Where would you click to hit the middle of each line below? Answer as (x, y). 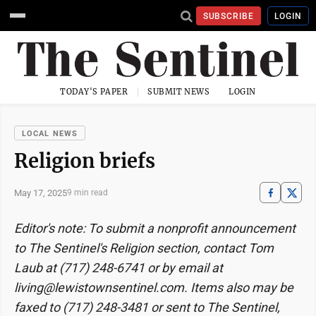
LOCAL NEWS (50, 134)
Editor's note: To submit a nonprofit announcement (155, 228)
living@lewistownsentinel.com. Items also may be (154, 287)
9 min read (87, 193)
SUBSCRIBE (229, 16)
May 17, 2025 (41, 193)
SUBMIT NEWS (179, 92)
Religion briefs (85, 161)
